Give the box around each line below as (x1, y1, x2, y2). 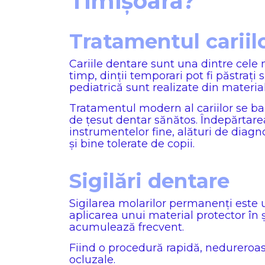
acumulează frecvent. (69, 221, 184, 234)
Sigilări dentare (69, 169, 230, 194)
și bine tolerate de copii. (69, 137, 195, 151)
